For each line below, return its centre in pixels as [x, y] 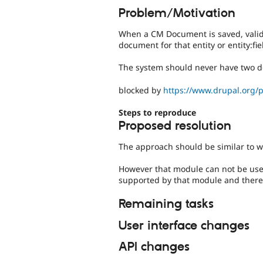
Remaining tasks [166, 204]
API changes [154, 247]
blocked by [141, 90]
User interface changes [184, 226]
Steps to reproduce [157, 112]
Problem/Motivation [177, 13]
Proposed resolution [175, 127]
